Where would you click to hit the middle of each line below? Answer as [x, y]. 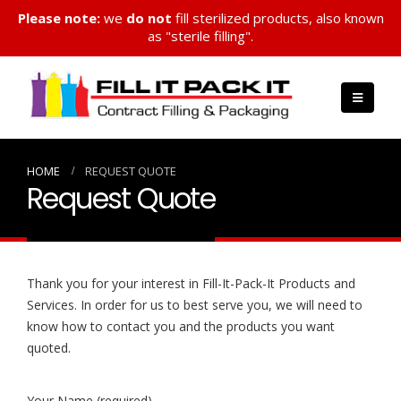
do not [149, 18]
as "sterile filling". [200, 36]
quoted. [49, 348]
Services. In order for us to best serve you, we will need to [195, 305]
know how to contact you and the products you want [181, 326]
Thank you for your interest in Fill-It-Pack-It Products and [191, 283]
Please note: [59, 18]
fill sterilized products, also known [277, 18]
